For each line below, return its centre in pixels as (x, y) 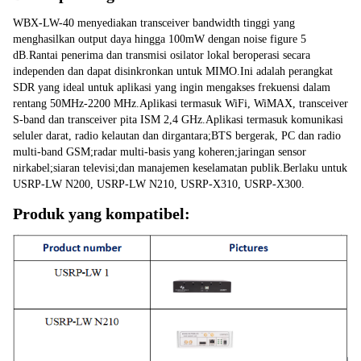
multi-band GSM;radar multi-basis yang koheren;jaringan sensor (160, 152)
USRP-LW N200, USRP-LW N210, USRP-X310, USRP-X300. (159, 184)
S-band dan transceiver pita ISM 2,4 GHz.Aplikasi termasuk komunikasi (178, 120)
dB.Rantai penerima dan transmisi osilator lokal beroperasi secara (162, 55)
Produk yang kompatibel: (102, 214)
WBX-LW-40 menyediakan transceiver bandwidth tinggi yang (154, 23)
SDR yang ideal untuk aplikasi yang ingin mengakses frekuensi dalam (172, 87)
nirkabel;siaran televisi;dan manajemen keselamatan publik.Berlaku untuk (180, 168)
